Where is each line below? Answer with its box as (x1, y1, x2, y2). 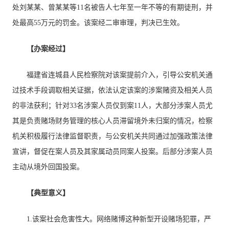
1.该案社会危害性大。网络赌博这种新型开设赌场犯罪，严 (27, 215, 212, 223)
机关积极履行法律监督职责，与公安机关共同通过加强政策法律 (12, 132, 213, 140)
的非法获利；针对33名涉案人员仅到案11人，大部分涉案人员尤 (12, 102, 213, 109)
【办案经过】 (27, 45, 70, 53)
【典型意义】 (27, 189, 70, 197)
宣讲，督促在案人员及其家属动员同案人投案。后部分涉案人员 (12, 148, 213, 155)
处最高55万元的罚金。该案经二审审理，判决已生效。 (12, 19, 185, 27)
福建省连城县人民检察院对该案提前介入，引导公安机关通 (27, 71, 213, 79)
